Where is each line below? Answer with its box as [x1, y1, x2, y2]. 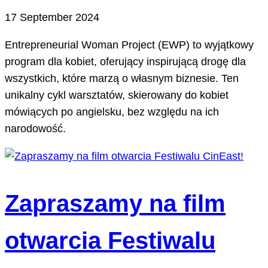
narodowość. [5, 123, 66, 135]
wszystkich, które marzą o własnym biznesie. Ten [5, 72, 239, 85]
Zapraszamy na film [5, 190, 226, 217]
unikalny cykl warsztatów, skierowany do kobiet [5, 89, 229, 102]
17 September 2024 [5, 11, 99, 24]
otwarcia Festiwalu [5, 227, 215, 254]
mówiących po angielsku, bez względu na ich [5, 106, 219, 118]
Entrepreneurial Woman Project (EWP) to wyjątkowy [5, 39, 254, 51]
